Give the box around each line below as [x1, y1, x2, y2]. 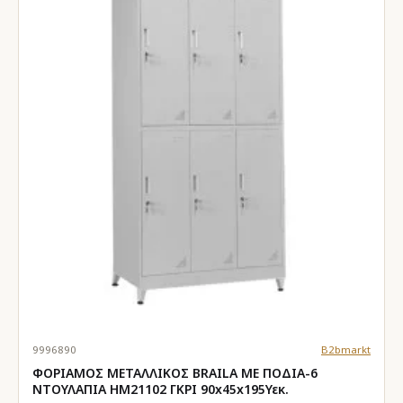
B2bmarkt [320, 342, 371, 356]
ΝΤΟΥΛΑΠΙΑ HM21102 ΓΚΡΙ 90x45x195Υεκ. [32, 380, 289, 398]
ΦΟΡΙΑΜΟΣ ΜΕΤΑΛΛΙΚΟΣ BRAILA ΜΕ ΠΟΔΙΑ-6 [32, 363, 318, 381]
